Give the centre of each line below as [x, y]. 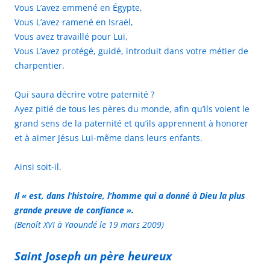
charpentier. [39, 65]
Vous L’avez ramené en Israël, [74, 22]
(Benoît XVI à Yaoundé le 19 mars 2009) [89, 224]
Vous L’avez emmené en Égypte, [78, 7]
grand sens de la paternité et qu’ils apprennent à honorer [131, 123]
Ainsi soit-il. [38, 166]
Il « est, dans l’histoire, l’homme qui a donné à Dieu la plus [130, 195]
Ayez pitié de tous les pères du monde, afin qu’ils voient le [132, 108]
